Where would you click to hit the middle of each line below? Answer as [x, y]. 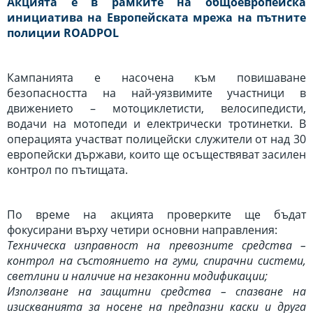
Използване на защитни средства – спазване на [156, 291]
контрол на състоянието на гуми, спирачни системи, [156, 261]
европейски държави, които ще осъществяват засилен [156, 154]
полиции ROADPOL [63, 33]
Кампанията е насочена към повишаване [156, 78]
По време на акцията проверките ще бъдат [156, 214]
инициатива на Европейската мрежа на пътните [156, 17]
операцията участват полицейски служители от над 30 [156, 139]
